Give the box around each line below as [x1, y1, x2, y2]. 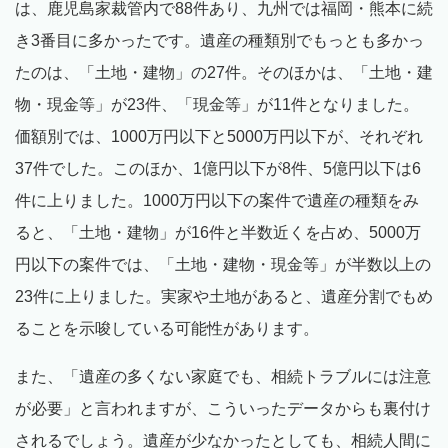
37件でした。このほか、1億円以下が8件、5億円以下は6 [15, 160, 421, 178]
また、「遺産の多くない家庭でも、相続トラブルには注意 [15, 368, 431, 386]
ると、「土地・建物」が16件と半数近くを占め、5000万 [15, 224, 421, 242]
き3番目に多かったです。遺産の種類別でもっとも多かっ [15, 32, 424, 50]
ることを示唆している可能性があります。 [15, 320, 319, 338]
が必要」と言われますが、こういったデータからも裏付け [15, 400, 431, 418]
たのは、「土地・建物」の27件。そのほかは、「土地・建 [15, 64, 433, 82]
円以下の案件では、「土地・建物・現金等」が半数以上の [15, 256, 431, 274]
